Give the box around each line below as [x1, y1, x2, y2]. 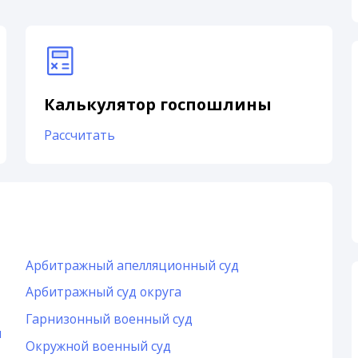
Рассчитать [44, 126, 116, 145]
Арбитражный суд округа [25, 283, 181, 301]
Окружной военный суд [25, 337, 171, 356]
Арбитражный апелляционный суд [25, 256, 239, 274]
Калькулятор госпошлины [44, 93, 272, 116]
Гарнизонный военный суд [25, 310, 193, 328]
